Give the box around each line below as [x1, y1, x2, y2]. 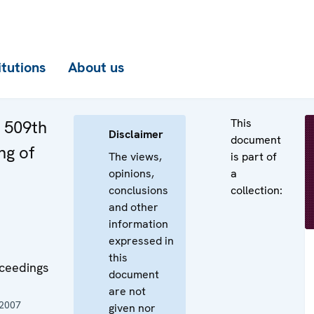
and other [109, 200, 158, 214]
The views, [109, 149, 162, 164]
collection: [231, 183, 282, 198]
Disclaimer [109, 127, 163, 142]
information [109, 217, 168, 231]
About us [68, 58, 124, 76]
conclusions [109, 183, 168, 198]
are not [109, 284, 146, 299]
